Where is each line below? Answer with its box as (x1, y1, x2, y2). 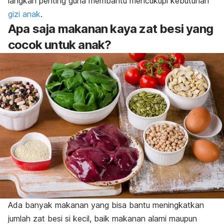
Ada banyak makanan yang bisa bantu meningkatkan (8, 199, 204, 210)
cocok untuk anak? (8, 37, 111, 52)
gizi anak (8, 9, 40, 19)
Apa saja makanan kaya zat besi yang (8, 21, 213, 36)
